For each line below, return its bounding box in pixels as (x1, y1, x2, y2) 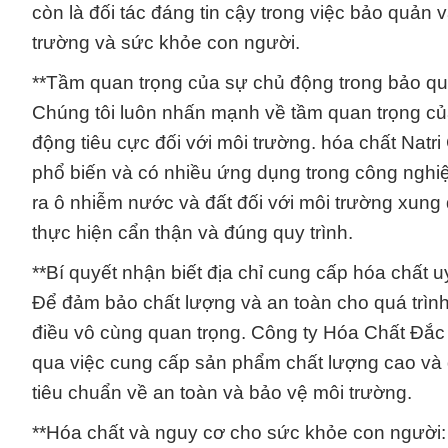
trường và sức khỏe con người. (32, 32, 300, 54)
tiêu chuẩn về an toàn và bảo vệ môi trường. (32, 382, 412, 404)
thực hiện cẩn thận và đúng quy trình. (32, 222, 353, 244)
